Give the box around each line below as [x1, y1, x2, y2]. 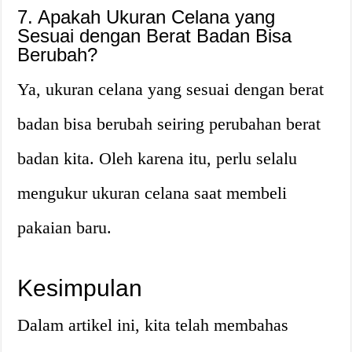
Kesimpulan [17, 274, 143, 301]
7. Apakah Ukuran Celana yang [17, 5, 276, 27]
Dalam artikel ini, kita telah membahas [17, 314, 289, 335]
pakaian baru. [17, 217, 112, 237]
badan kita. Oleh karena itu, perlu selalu [17, 148, 298, 168]
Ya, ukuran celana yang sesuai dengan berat [17, 79, 324, 99]
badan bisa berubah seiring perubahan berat [17, 113, 321, 134]
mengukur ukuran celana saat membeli [17, 182, 288, 203]
